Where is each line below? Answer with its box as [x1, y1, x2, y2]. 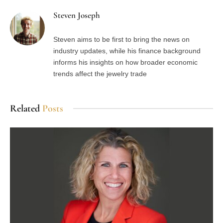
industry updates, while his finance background [53, 46, 201, 55]
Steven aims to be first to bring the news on [53, 35, 190, 43]
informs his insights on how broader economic [53, 58, 198, 66]
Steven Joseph [53, 9, 100, 20]
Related [10, 102, 42, 114]
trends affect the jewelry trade [53, 69, 147, 78]
